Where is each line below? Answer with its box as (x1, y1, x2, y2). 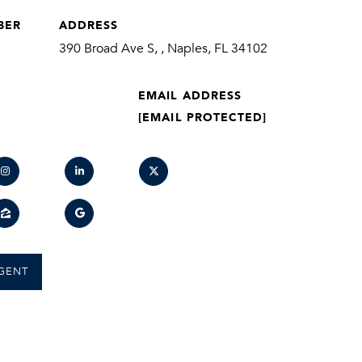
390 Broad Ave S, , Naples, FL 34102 (58, 40, 267, 57)
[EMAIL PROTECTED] (138, 107, 267, 126)
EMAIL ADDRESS (138, 85, 242, 104)
